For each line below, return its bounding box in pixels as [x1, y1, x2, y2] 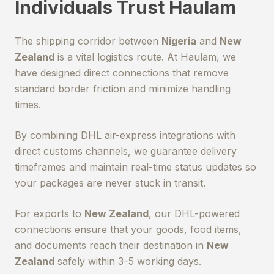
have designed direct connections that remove [15, 67, 229, 79]
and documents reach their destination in [15, 239, 207, 251]
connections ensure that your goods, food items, [15, 223, 242, 235]
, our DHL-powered [149, 207, 240, 220]
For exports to [15, 207, 84, 220]
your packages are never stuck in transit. [15, 177, 206, 189]
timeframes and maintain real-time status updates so [15, 161, 256, 173]
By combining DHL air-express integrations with [15, 129, 235, 141]
